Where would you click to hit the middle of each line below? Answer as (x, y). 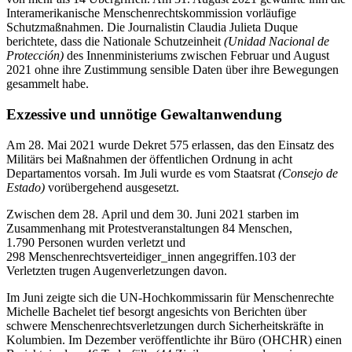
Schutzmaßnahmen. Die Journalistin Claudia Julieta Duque (152, 27)
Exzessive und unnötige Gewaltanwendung (144, 114)
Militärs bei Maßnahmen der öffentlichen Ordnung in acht (149, 159)
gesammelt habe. (48, 84)
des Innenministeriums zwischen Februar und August (198, 56)
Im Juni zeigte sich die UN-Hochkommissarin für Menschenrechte (170, 297)
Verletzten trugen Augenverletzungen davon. (117, 270)
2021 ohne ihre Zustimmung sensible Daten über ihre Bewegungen (172, 70)
